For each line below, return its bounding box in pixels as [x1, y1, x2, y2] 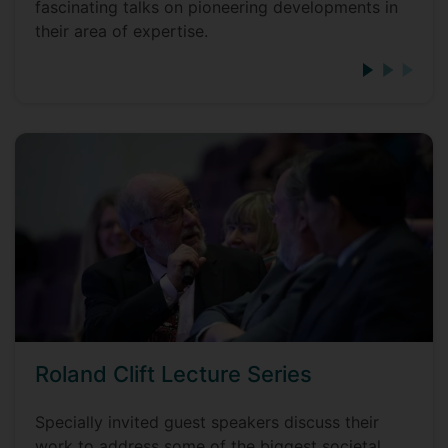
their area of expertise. [35, 21, 208, 41]
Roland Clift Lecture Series [35, 361, 312, 387]
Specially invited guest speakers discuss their [35, 412, 379, 432]
